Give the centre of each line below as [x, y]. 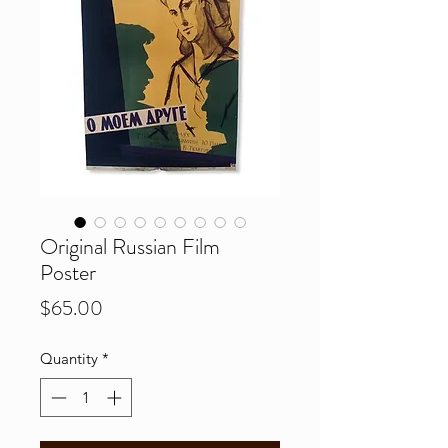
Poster [68, 272]
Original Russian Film [130, 246]
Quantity [69, 358]
